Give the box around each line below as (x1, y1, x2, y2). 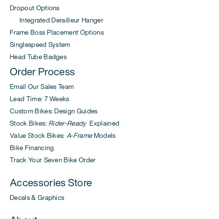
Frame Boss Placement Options (10, 27, 104, 37)
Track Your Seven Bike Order (10, 154, 96, 165)
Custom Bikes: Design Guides (10, 106, 98, 116)
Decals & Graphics (10, 192, 65, 202)
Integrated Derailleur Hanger (10, 15, 104, 25)
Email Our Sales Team (10, 81, 74, 91)
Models (92, 130, 116, 140)
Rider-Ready (48, 118, 87, 128)
